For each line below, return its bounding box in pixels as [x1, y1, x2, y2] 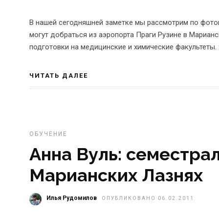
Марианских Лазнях [29, 164, 203, 185]
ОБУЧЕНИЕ [29, 130, 67, 137]
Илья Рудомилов [46, 194, 97, 201]
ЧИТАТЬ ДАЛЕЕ [29, 71, 88, 79]
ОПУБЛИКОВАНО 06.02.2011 [102, 195, 194, 201]
